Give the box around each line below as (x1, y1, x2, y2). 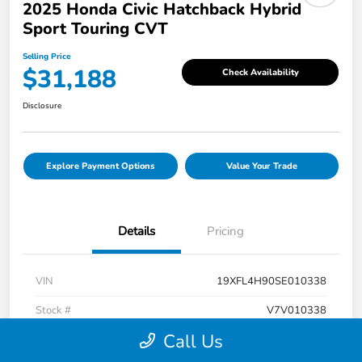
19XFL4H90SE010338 (217, 274, 326, 289)
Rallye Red (274, 332, 326, 347)
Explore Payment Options (46, 160, 155, 173)
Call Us (162, 329, 223, 354)
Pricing (207, 223, 244, 240)
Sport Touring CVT (23, 18, 168, 40)
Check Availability (221, 65, 299, 78)
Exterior (36, 332, 74, 347)
